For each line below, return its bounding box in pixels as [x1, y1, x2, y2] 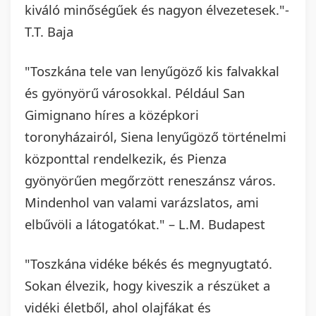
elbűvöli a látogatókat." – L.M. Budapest [25, 215, 265, 233]
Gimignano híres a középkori [25, 106, 199, 124]
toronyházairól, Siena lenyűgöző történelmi [25, 128, 286, 146]
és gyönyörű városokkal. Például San [25, 84, 245, 102]
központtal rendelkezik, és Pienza [25, 150, 226, 168]
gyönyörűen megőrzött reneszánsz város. [25, 171, 276, 190]
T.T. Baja [25, 23, 73, 41]
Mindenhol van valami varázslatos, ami [25, 193, 259, 212]
